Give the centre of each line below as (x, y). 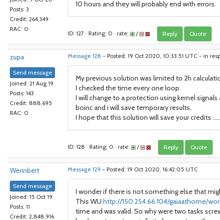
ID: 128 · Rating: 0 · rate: (99, 147)
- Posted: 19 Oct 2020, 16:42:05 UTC (149, 169)
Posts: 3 (19, 10)
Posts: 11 (20, 207)
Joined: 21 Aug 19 (32, 84)
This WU (89, 201)
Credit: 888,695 (31, 103)
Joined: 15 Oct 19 (31, 197)
